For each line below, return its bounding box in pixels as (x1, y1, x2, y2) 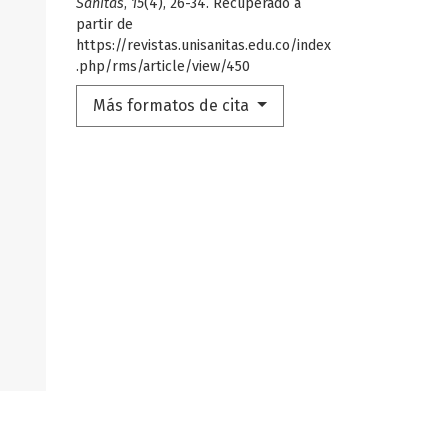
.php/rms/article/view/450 (76, 57, 250, 75)
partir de (76, 15, 133, 33)
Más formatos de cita (93, 95, 253, 115)
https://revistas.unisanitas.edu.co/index (76, 36, 331, 54)
